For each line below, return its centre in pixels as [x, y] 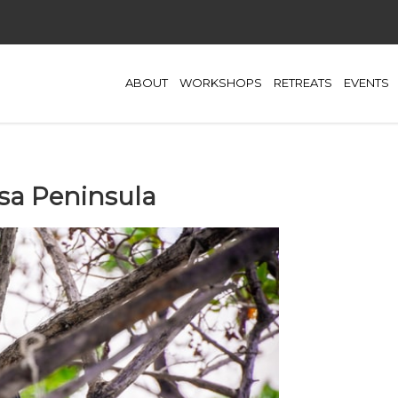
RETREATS [303, 83]
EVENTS [366, 83]
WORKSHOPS [221, 83]
